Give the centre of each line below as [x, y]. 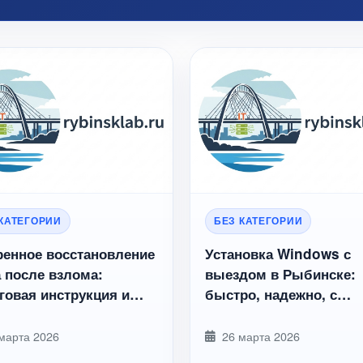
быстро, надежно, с [271, 294]
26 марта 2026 [261, 336]
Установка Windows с [278, 254]
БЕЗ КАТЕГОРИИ [258, 221]
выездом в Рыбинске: [280, 274]
